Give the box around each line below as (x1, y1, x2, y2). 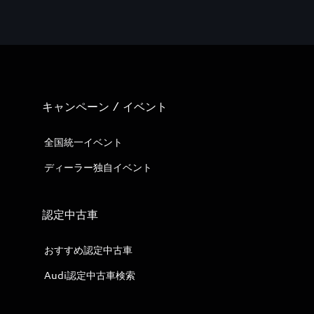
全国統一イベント (44, 136, 123, 148)
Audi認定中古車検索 (44, 269, 135, 281)
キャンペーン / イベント (42, 100, 168, 114)
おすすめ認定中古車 (44, 244, 132, 256)
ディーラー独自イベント (44, 161, 152, 173)
